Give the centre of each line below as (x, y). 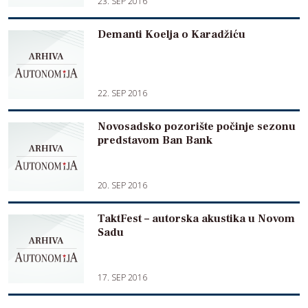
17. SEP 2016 (122, 277)
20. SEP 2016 (122, 185)
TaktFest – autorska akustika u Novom (196, 219)
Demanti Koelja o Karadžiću (172, 34)
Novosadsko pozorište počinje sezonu (197, 126)
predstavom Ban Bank (155, 140)
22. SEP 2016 (122, 93)
